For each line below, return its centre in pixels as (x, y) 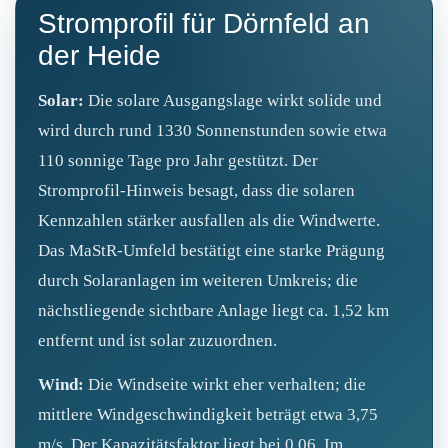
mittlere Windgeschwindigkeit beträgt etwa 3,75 (208, 414)
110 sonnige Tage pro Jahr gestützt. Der (178, 160)
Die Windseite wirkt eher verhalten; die (225, 384)
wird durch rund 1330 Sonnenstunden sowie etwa (212, 130)
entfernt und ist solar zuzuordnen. (157, 340)
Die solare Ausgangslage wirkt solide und (233, 100)
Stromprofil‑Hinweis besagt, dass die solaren (196, 190)
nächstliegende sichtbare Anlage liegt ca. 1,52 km (213, 310)
